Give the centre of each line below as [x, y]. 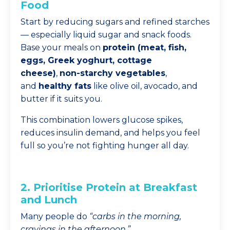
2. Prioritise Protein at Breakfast [109, 187]
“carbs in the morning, [135, 216]
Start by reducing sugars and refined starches [115, 22]
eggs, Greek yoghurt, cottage [86, 60]
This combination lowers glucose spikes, [102, 120]
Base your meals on [62, 47]
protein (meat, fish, [145, 47]
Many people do [55, 216]
